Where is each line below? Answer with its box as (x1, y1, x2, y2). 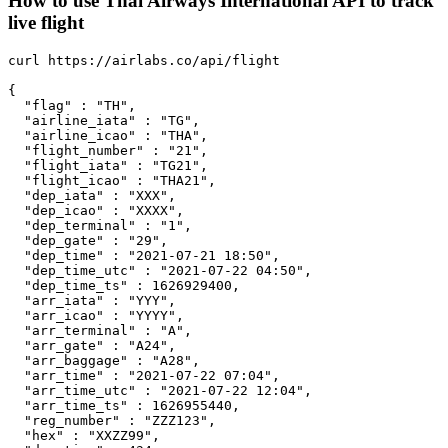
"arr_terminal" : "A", (8, 322, 192, 338)
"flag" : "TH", (8, 97, 136, 113)
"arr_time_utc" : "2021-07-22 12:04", (8, 382, 312, 398)
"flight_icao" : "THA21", (8, 172, 216, 188)
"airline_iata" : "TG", (8, 112, 200, 128)
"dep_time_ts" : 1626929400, (8, 277, 240, 293)
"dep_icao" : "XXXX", (8, 202, 184, 218)
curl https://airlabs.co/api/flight (8, 52, 280, 68)
